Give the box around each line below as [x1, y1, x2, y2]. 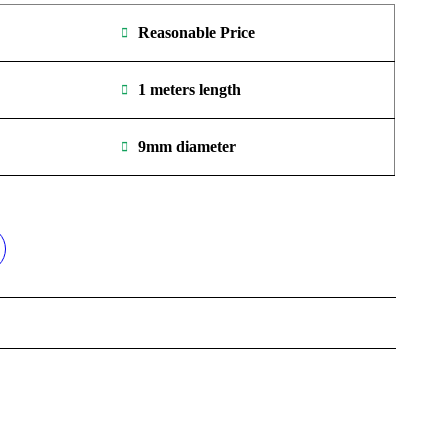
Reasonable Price [138, 24, 256, 41]
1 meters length [138, 81, 242, 98]
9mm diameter [138, 138, 237, 155]
